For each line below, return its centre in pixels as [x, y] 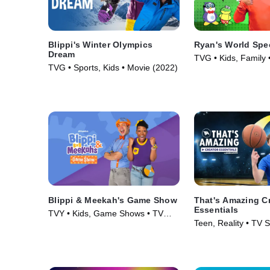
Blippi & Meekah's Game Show [113, 200]
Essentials [216, 209]
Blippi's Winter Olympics [100, 45]
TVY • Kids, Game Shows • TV [106, 213]
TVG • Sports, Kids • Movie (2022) [113, 68]
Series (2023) [74, 225]
